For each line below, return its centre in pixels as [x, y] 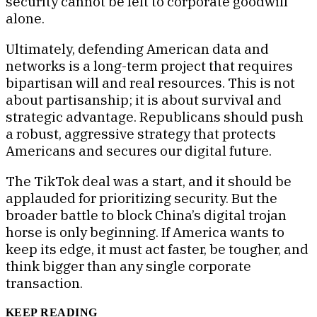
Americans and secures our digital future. [139, 150]
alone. [25, 18]
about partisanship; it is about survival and [144, 99]
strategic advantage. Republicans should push [155, 116]
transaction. [44, 283]
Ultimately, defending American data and [137, 48]
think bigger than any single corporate [128, 266]
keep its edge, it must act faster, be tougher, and [157, 249]
